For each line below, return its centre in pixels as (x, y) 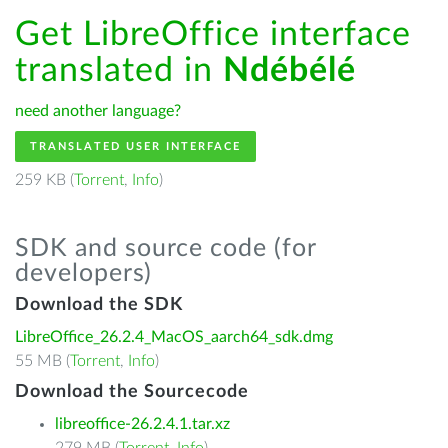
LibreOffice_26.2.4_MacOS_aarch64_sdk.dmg (174, 337)
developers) (83, 273)
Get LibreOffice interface (213, 35)
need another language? (98, 111)
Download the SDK (99, 305)
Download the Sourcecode (132, 392)
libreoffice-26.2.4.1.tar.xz (142, 424)
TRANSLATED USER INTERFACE (135, 146)
